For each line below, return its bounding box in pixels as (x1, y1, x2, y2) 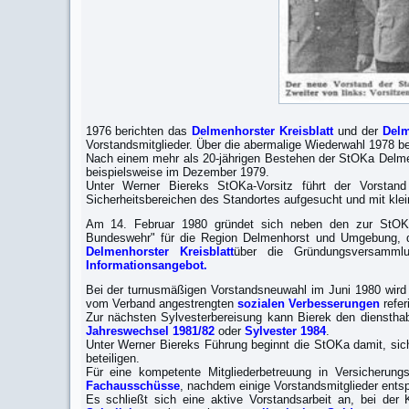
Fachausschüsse (85, 379, 180, 393)
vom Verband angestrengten (85, 297, 237, 310)
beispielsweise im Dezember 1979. (85, 165, 269, 179)
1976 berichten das (85, 124, 193, 138)
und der (333, 124, 383, 138)
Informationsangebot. (85, 258, 207, 272)
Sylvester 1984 (244, 324, 326, 338)
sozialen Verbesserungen (236, 297, 380, 310)
